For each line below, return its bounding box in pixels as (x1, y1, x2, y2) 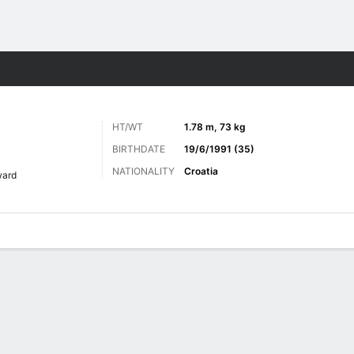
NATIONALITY (112, 165, 175, 177)
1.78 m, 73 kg (184, 121, 246, 133)
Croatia (184, 165, 218, 177)
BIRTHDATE (112, 143, 165, 155)
